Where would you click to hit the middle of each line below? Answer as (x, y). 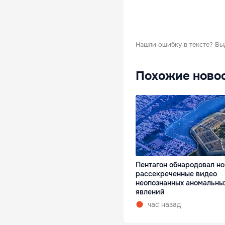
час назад (164, 204)
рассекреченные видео (176, 174)
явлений (150, 192)
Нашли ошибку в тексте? (174, 45)
